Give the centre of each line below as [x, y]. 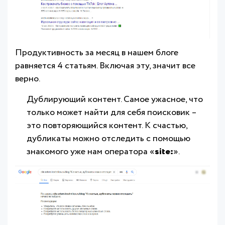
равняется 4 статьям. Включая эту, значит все [105, 66]
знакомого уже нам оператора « [91, 151]
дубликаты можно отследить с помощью [108, 138]
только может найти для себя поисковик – [111, 112]
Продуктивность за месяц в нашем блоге [97, 52]
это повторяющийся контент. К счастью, [107, 125]
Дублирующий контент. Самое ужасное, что [115, 99]
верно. [28, 79]
